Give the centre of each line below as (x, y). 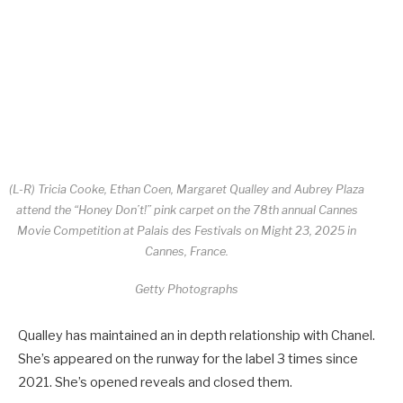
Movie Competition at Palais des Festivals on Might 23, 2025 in (187, 230)
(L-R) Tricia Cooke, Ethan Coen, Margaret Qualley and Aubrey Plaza (187, 189)
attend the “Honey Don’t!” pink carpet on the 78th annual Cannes (187, 210)
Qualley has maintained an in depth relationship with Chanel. (197, 336)
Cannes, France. (187, 251)
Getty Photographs (187, 290)
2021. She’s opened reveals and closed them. (155, 383)
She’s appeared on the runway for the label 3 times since (188, 359)
